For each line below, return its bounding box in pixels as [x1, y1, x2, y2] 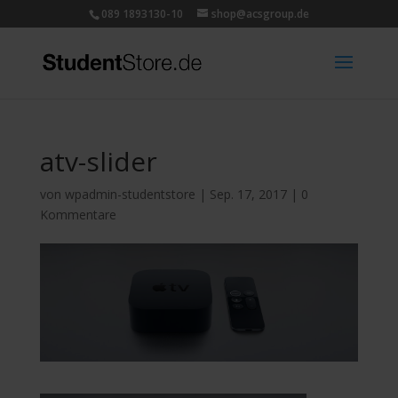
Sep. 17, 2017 [209, 186, 287, 203]
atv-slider [39, 143, 157, 179]
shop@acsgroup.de [211, 6, 309, 21]
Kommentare [39, 206, 116, 223]
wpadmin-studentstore [64, 186, 195, 203]
